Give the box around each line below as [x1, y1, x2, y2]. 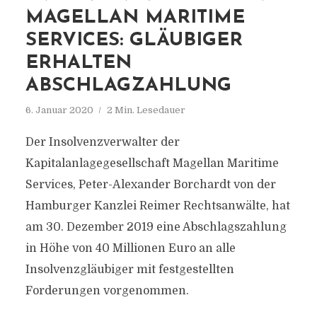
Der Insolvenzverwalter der [25, 136, 180, 149]
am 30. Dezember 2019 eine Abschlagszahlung [25, 221, 287, 234]
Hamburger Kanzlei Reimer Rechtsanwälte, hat [25, 200, 290, 212]
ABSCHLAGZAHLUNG [25, 76, 231, 96]
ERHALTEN [25, 54, 132, 73]
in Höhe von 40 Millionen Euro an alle [25, 242, 236, 255]
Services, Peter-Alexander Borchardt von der [25, 178, 276, 191]
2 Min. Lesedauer [106, 105, 185, 115]
